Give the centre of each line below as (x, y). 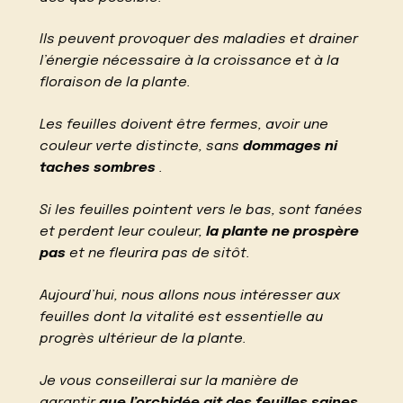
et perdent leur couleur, (123, 232)
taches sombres (98, 169)
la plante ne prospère (283, 232)
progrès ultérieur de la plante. (143, 339)
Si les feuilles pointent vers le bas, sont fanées (201, 210)
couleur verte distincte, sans (142, 147)
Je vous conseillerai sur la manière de (170, 381)
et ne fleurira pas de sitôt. (158, 253)
